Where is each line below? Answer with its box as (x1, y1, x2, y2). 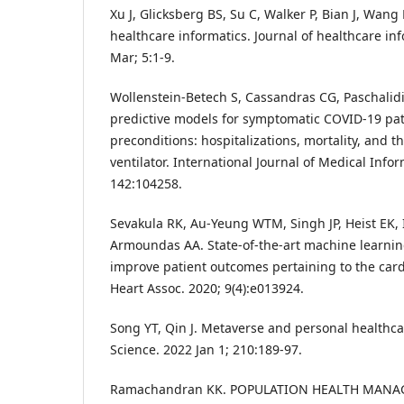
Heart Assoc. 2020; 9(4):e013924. (110, 280, 304, 298)
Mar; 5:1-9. (110, 49, 175, 67)
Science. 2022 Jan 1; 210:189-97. (110, 341, 302, 359)
